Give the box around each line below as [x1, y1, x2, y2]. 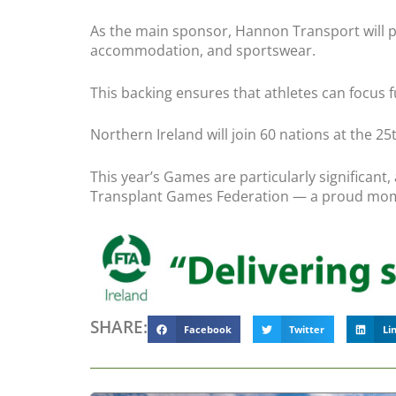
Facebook [183, 323, 232, 336]
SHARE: [90, 314, 148, 339]
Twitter [289, 323, 325, 336]
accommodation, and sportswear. [90, 40, 316, 60]
